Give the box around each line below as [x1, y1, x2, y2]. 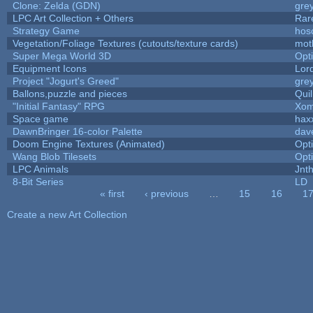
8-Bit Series [12, 175, 64, 187]
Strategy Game [12, 24, 80, 36]
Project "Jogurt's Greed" [12, 75, 119, 87]
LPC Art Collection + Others [12, 12, 133, 24]
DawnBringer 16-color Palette [12, 125, 143, 137]
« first [99, 187, 124, 199]
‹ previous [145, 187, 189, 199]
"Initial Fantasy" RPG [12, 100, 105, 112]
